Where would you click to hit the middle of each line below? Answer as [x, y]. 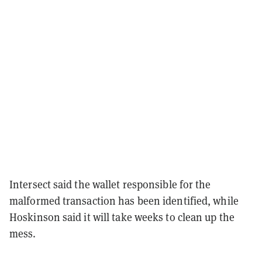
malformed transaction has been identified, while [124, 200]
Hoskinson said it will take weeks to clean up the [122, 217]
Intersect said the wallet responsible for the [110, 184]
